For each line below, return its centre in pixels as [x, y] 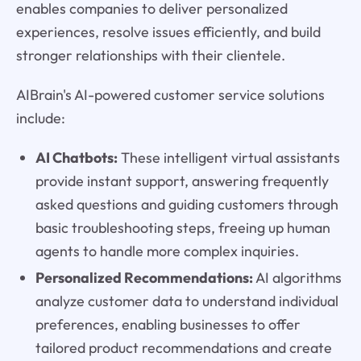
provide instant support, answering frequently [182, 180]
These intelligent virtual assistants [228, 157]
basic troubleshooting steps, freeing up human [183, 227]
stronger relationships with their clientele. [150, 55]
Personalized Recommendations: [144, 277]
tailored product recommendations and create [183, 347]
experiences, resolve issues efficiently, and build [168, 31]
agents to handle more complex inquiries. [167, 251]
